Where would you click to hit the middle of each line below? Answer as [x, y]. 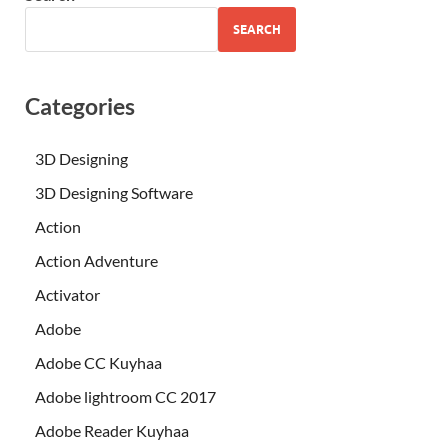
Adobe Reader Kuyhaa [112, 431]
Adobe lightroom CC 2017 [125, 397]
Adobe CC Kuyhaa [98, 363]
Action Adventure [96, 261]
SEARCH [257, 29]
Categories [80, 106]
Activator [67, 295]
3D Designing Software [114, 193]
